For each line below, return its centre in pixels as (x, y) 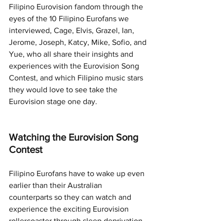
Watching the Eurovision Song (75, 137)
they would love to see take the (64, 89)
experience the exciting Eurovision (70, 209)
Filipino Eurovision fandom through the (77, 6)
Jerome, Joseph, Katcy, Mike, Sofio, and (79, 42)
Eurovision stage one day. (54, 101)
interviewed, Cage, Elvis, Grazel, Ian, (73, 30)
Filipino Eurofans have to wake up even (78, 173)
